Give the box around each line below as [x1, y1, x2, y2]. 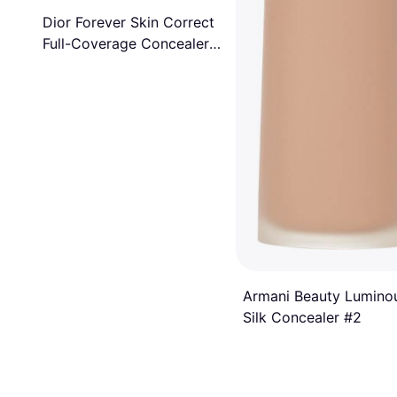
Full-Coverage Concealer [43, 34, 209, 52]
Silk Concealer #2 [243, 308, 362, 326]
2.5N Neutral [43, 55, 128, 74]
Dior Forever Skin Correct [43, 12, 214, 31]
